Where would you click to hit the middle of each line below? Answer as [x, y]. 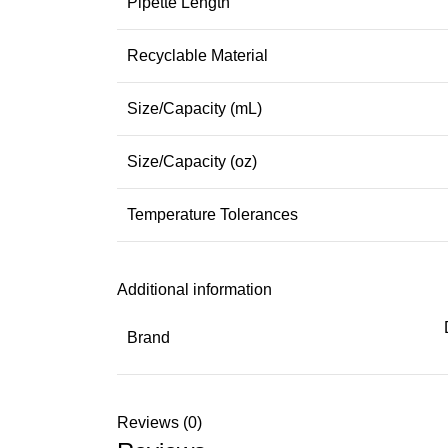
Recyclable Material [197, 55]
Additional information [194, 289]
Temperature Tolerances [212, 214]
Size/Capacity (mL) [194, 108]
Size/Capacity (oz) [192, 161]
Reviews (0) [159, 422]
